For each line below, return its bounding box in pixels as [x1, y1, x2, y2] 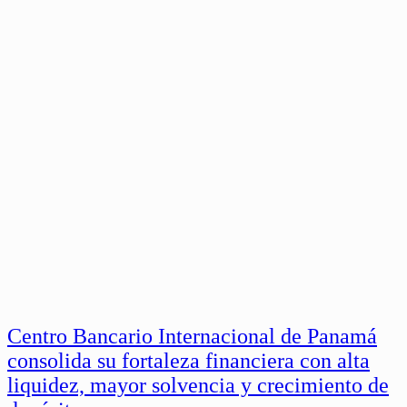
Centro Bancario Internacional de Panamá [7, 324, 377, 349]
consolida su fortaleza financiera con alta [7, 349, 370, 373]
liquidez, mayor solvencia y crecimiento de [7, 373, 389, 398]
